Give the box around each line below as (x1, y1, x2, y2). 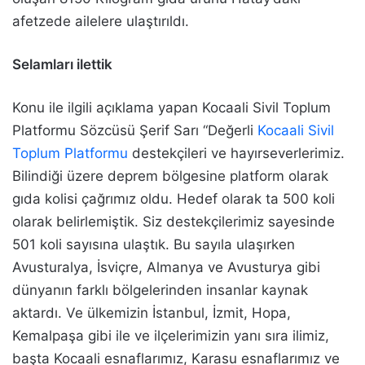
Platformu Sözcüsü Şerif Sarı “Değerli (12, 122, 257, 139)
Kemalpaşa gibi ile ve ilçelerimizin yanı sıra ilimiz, (12, 328, 329, 345)
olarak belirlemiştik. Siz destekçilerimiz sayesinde (12, 213, 335, 231)
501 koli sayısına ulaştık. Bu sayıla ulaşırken (12, 236, 295, 253)
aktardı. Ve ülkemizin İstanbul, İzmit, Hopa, (12, 305, 291, 322)
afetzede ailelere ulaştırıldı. (12, 13, 189, 30)
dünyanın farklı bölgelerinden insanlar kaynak (12, 282, 308, 299)
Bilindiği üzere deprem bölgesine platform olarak (12, 168, 328, 185)
